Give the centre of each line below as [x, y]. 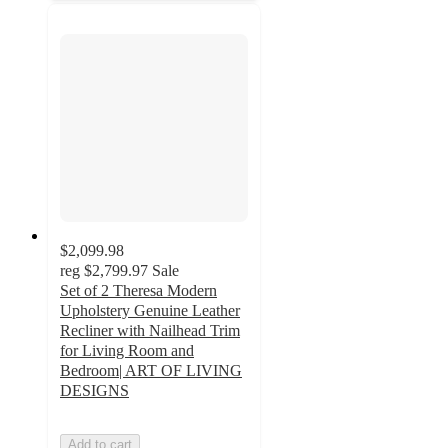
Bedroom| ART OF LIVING [151, 371]
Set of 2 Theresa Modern [138, 291]
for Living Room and [127, 351]
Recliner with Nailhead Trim [150, 331]
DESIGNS [94, 391]
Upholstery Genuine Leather [150, 311]
